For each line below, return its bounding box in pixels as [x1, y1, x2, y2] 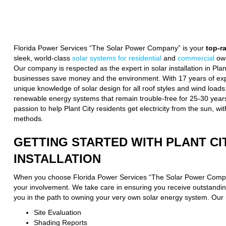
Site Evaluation [33, 208, 81, 217]
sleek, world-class [13, 54, 70, 63]
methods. [13, 115, 43, 123]
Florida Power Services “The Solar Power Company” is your [13, 44, 206, 52]
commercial [175, 54, 214, 63]
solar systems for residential [70, 54, 161, 63]
